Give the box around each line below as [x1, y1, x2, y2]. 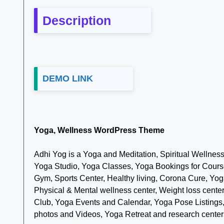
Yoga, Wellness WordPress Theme [34, 126, 164, 135]
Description [42, 13, 111, 28]
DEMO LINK [42, 73, 93, 84]
